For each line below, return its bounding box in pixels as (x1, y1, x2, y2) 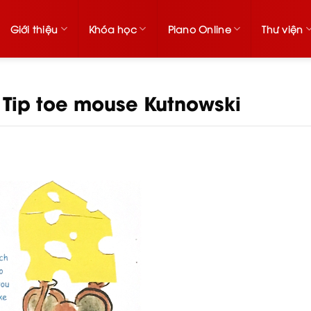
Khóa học (88, 22, 137, 35)
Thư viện (262, 22, 303, 35)
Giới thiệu (10, 22, 58, 35)
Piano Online (167, 22, 231, 35)
